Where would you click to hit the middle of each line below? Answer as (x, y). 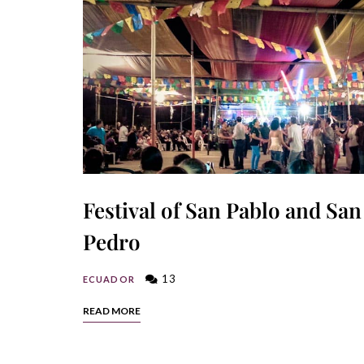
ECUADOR (109, 279)
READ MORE (112, 311)
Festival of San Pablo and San (222, 210)
